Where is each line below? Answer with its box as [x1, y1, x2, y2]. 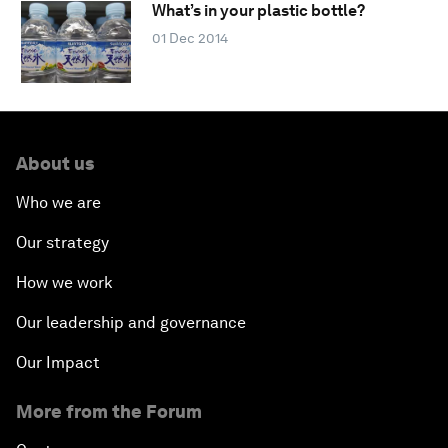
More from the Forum [16, 400, 202, 422]
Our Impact [16, 352, 100, 372]
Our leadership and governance [16, 312, 246, 332]
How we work [16, 272, 113, 292]
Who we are [16, 192, 101, 212]
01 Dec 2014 [151, 30, 228, 47]
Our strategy [16, 232, 109, 252]
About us [16, 152, 94, 174]
